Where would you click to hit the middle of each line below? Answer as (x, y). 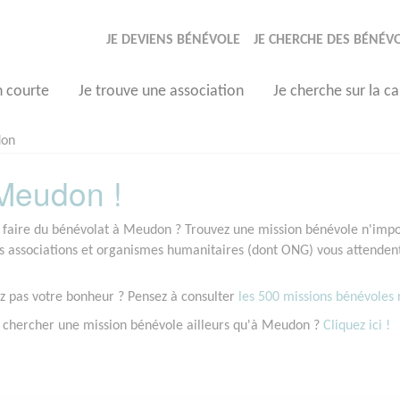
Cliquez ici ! (357, 326)
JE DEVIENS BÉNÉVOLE (173, 40)
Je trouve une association (161, 92)
